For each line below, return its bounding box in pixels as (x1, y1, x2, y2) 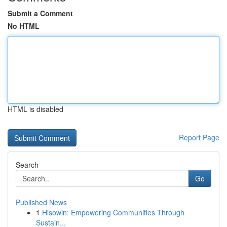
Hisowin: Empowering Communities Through (42, 207, 184, 217)
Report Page (179, 132, 219, 142)
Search (16, 160, 39, 170)
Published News (16, 197, 67, 207)
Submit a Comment (8, 8, 73, 18)
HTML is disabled (8, 104, 63, 114)
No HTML (8, 21, 40, 31)
